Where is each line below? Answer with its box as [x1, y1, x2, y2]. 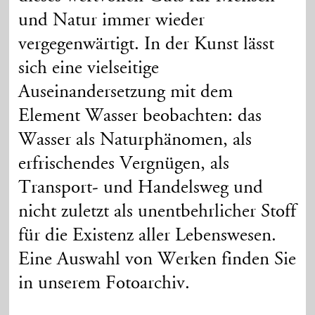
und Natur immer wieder [18, 11, 205, 30]
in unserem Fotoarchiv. [18, 274, 191, 293]
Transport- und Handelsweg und [18, 178, 264, 198]
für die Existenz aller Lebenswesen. [18, 226, 277, 245]
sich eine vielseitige [18, 58, 160, 78]
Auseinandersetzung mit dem [18, 82, 233, 102]
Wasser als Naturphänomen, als [18, 130, 252, 150]
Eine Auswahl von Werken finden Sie [18, 250, 297, 269]
